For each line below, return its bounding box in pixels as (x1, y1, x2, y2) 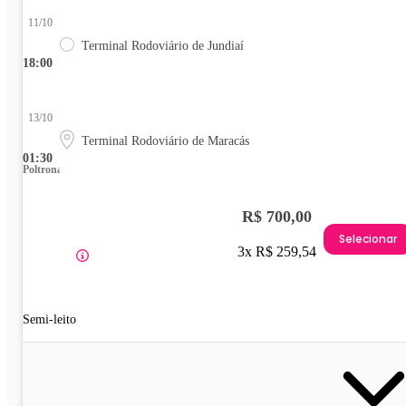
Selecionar (339, 231, 397, 247)
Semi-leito (23, 312, 76, 326)
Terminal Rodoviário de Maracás (82, 133, 249, 148)
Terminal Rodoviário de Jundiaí (82, 38, 244, 53)
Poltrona (23, 162, 63, 176)
